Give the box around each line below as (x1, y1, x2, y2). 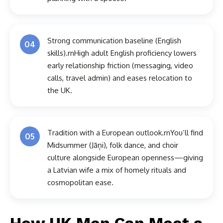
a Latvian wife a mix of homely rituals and (47, 165, 186, 175)
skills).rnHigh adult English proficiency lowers (47, 48, 197, 58)
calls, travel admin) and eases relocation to (47, 73, 192, 83)
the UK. (47, 86, 72, 96)
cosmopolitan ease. (47, 178, 113, 188)
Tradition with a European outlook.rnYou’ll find (47, 128, 203, 138)
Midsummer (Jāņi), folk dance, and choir (47, 140, 178, 150)
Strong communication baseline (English (47, 36, 181, 46)
